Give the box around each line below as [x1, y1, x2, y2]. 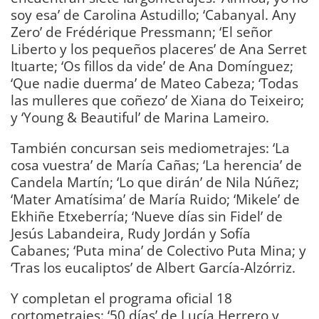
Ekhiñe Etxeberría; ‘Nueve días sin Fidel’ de [11, 206, 283, 226]
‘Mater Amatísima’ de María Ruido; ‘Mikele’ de [11, 189, 300, 209]
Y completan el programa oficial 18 [11, 288, 232, 308]
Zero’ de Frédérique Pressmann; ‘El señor [11, 22, 273, 42]
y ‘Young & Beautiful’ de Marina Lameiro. [11, 108, 269, 127]
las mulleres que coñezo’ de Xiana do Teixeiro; [11, 90, 304, 110]
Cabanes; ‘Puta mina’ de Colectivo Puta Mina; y [11, 241, 306, 261]
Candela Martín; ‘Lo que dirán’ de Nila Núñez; [11, 172, 299, 192]
